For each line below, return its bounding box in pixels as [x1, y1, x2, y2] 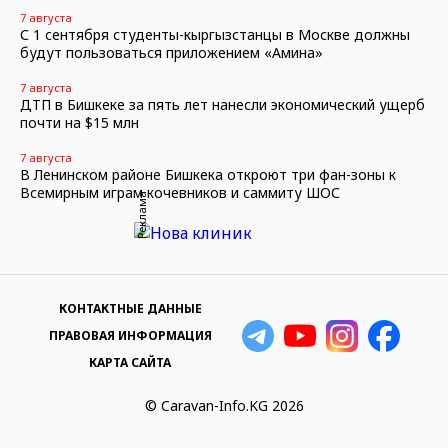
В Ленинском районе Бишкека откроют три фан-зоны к [20, 165, 396, 184]
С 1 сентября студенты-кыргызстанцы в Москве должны [20, 25, 410, 44]
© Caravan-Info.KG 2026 [144, 396, 304, 415]
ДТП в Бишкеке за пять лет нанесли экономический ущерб [20, 95, 425, 114]
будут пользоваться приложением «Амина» [20, 43, 323, 62]
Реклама [133, 191, 149, 239]
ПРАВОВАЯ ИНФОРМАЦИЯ [48, 327, 212, 344]
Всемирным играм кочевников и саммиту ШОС [20, 183, 340, 202]
